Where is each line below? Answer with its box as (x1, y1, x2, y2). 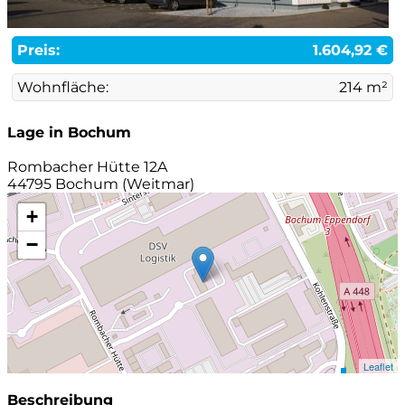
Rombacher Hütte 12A (7, 157, 167, 175)
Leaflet (363, 358, 393, 373)
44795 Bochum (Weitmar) (7, 174, 194, 193)
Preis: (17, 41, 60, 59)
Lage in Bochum (7, 123, 131, 141)
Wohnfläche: (17, 78, 108, 96)
